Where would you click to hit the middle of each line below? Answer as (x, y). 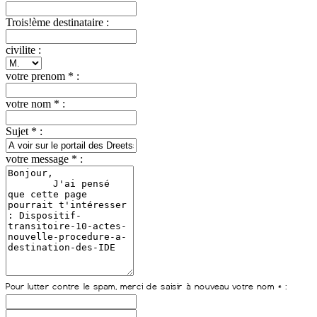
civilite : (23, 50)
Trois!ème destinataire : (57, 23)
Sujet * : (24, 132)
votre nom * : (35, 104)
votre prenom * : (42, 76)
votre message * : (44, 159)
